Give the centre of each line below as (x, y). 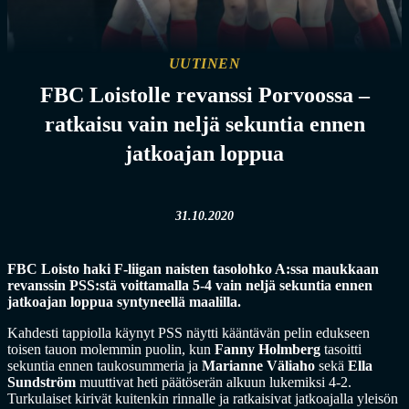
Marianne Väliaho (258, 366)
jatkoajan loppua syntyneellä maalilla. (124, 302)
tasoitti (341, 349)
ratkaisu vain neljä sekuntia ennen (204, 124)
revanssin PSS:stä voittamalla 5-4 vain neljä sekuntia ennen (190, 285)
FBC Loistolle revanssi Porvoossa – (204, 95)
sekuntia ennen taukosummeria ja (105, 366)
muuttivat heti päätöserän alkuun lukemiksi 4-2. (214, 382)
